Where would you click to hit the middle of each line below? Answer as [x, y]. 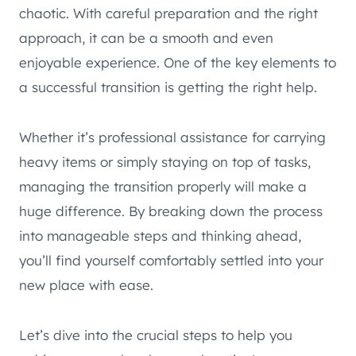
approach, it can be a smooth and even [146, 38]
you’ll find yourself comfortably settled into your [171, 261]
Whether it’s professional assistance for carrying [172, 137]
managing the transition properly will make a [163, 187]
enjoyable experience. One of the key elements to [178, 63]
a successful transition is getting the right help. [168, 87]
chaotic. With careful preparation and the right [168, 14]
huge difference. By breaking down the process [171, 211]
